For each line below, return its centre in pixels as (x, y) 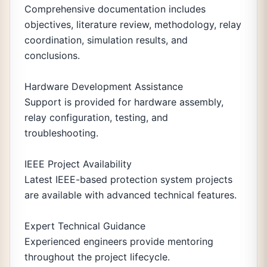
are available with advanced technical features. (131, 195)
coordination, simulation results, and (106, 40)
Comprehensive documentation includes (115, 9)
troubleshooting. (61, 133)
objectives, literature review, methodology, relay (133, 24)
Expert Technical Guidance (85, 226)
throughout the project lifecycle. (97, 257)
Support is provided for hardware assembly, (124, 102)
